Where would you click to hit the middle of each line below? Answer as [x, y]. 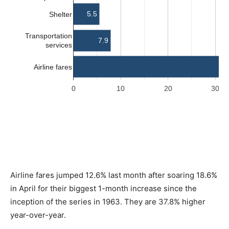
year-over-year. [38, 215]
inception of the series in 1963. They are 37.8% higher [108, 202]
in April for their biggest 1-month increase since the [104, 189]
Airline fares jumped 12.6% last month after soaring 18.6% [114, 175]
